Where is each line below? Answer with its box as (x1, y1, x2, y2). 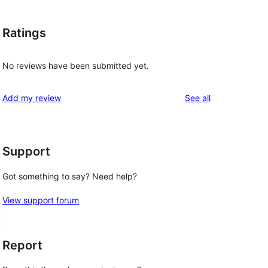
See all (185, 93, 211, 103)
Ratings (2, 25, 46, 40)
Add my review (2, 93, 61, 103)
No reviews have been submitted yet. (2, 60, 149, 71)
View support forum (2, 194, 79, 205)
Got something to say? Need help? (2, 170, 137, 181)
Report (2, 237, 42, 252)
